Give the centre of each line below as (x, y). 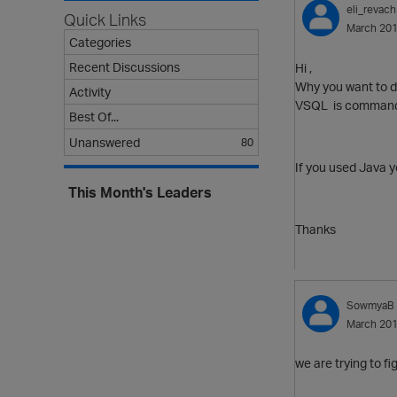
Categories (100, 42)
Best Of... (94, 117)
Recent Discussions (125, 67)
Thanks (317, 229)
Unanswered (105, 142)
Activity (90, 92)
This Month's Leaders (140, 192)
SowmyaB (370, 305)
